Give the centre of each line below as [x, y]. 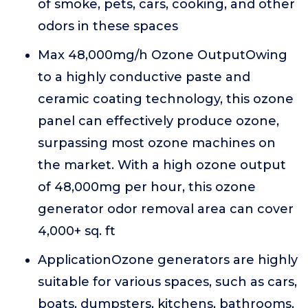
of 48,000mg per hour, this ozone [147, 187]
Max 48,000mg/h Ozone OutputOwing [163, 55]
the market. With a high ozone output [162, 165]
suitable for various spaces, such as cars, [167, 282]
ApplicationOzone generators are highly [168, 260]
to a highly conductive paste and [144, 77]
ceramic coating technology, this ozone [166, 99]
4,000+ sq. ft [77, 231]
